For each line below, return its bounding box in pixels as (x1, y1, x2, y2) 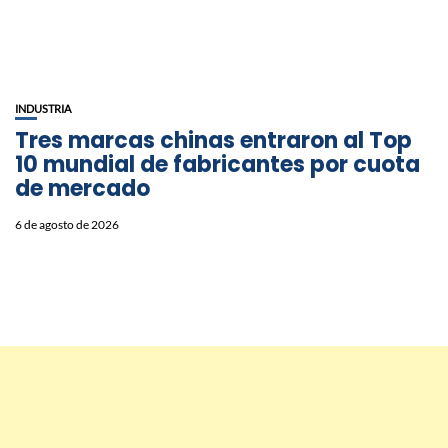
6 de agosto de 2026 (15, 217, 119, 233)
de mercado (15, 173, 150, 205)
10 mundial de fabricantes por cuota (15, 149, 420, 181)
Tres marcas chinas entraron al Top (15, 125, 412, 157)
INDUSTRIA (15, 102, 71, 116)
